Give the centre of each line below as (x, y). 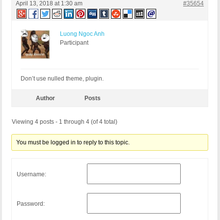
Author (45, 98)
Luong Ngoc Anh (82, 34)
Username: (31, 174)
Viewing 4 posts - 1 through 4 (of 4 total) (65, 122)
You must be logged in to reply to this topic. (73, 143)
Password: (31, 204)
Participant (74, 43)
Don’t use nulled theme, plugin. (62, 79)
